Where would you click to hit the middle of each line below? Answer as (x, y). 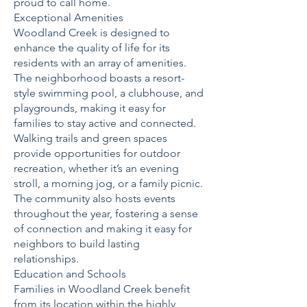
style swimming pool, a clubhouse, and (109, 93)
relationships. (46, 259)
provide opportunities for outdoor (97, 153)
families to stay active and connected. (105, 123)
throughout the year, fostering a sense (106, 213)
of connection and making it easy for (103, 229)
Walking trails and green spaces (90, 138)
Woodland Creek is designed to (92, 33)
